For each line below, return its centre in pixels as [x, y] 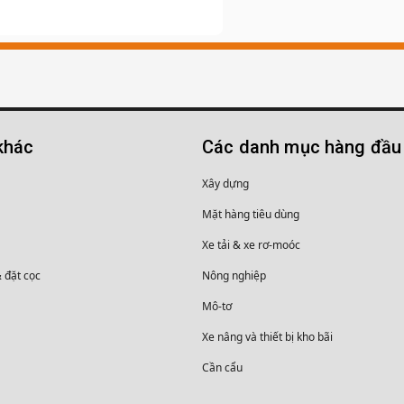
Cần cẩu [222, 367]
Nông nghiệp [234, 275]
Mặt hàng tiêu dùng [251, 214]
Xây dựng [225, 184]
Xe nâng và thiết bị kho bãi [267, 337]
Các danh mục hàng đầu [302, 147]
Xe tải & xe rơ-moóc [251, 245]
